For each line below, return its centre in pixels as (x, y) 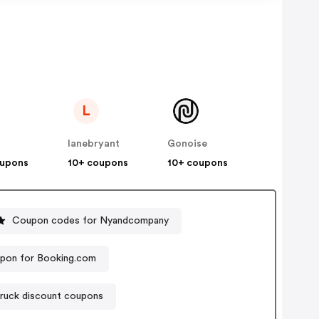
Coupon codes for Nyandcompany (91, 220)
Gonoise (188, 144)
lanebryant (94, 144)
